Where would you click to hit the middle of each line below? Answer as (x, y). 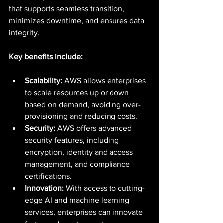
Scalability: (44, 80)
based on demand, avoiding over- (83, 104)
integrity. (24, 33)
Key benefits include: (46, 56)
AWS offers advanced (95, 128)
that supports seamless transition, (68, 9)
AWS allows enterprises (105, 80)
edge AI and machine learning (78, 200)
